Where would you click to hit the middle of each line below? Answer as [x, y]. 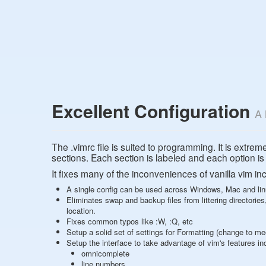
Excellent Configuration [153, 111]
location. [81, 210]
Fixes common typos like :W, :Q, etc [130, 221]
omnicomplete [105, 253]
